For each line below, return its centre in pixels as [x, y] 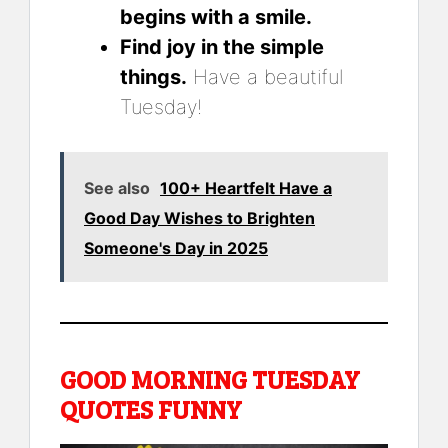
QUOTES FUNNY [151, 408]
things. [153, 76]
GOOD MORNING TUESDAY [210, 378]
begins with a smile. [216, 16]
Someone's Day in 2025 [176, 247]
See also [117, 187]
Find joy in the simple [222, 46]
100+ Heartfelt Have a [246, 187]
